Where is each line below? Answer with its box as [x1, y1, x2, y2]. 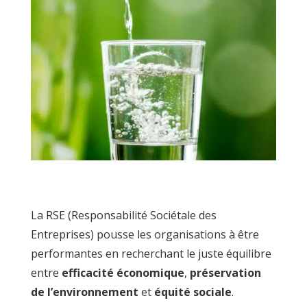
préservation [189, 265, 261, 281]
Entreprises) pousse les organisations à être [30, 227, 259, 243]
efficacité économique [61, 265, 184, 281]
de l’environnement [30, 284, 138, 300]
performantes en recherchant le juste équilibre [30, 246, 271, 262]
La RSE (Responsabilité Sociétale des [30, 208, 217, 223]
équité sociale [153, 284, 232, 300]
